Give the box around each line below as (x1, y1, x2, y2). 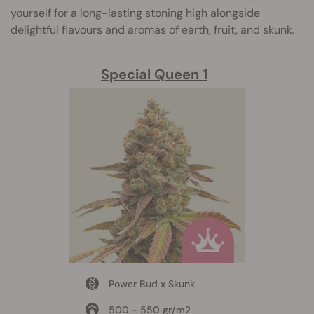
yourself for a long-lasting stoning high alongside (11, 5, 260, 20)
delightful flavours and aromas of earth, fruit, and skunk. (11, 22, 294, 37)
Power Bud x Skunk (108, 277, 195, 290)
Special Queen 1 (101, 64, 207, 83)
